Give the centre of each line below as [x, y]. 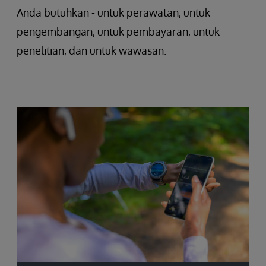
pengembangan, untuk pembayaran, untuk [118, 31]
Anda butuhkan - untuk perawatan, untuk [113, 12]
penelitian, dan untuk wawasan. [91, 50]
